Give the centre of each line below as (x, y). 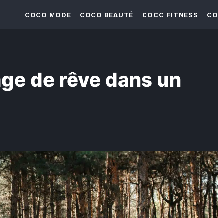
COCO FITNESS (170, 15)
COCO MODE (48, 15)
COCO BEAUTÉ (107, 15)
